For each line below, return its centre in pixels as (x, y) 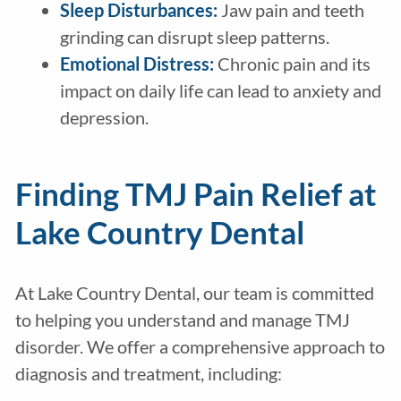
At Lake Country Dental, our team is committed (194, 293)
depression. (104, 118)
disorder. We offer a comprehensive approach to (200, 347)
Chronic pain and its (292, 64)
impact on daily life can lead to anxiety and (220, 91)
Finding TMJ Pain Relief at (196, 194)
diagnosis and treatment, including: (148, 374)
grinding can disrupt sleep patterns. (194, 37)
